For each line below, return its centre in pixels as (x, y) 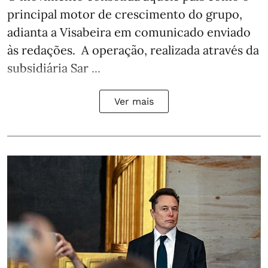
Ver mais (134, 101)
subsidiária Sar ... (54, 68)
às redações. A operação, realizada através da (133, 50)
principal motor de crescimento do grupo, (125, 14)
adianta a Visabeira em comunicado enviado (129, 32)
